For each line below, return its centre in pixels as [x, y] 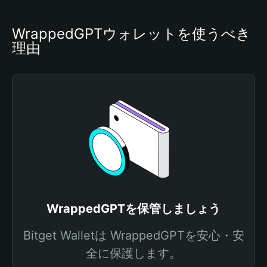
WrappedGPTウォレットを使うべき [131, 34]
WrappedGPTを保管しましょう [133, 209]
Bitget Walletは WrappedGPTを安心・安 [133, 235]
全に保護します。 [133, 253]
